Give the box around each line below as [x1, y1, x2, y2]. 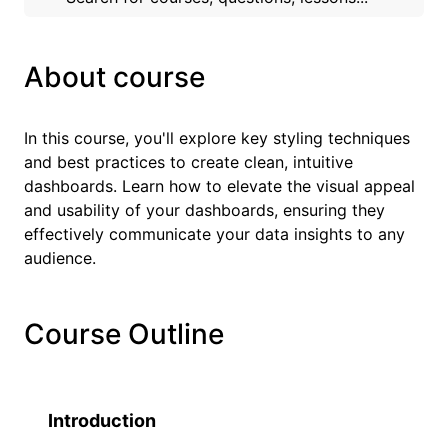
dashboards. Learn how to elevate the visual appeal [24, 176, 415, 196]
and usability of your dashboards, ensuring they [24, 200, 385, 220]
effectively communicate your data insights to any [24, 224, 405, 244]
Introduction [48, 410, 156, 431]
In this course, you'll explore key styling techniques [24, 128, 410, 148]
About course [24, 60, 205, 94]
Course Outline [24, 317, 224, 351]
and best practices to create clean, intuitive [24, 152, 353, 172]
